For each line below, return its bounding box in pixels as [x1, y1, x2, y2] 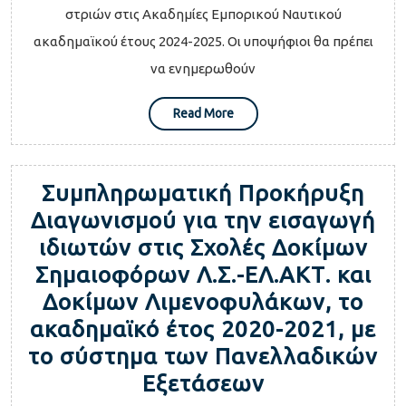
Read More [172, 106, 234, 121]
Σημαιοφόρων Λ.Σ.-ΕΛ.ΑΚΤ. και [34, 261, 372, 287]
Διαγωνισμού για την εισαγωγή [31, 207, 375, 233]
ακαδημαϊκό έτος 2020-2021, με [30, 315, 376, 342]
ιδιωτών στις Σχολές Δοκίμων [38, 234, 368, 260]
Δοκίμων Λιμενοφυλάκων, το [43, 288, 363, 314]
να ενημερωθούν [150, 61, 256, 77]
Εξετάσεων [141, 370, 265, 396]
